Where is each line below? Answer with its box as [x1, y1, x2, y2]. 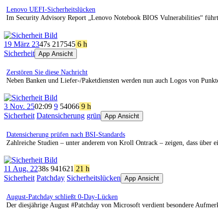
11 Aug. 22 [4, 164, 38, 173]
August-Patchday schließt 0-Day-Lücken [6, 193, 118, 200]
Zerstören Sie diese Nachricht [6, 68, 88, 76]
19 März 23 [4, 39, 39, 48]
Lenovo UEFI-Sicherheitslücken [6, 6, 95, 14]
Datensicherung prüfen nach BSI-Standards [6, 130, 125, 138]
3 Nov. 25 [4, 102, 35, 111]
